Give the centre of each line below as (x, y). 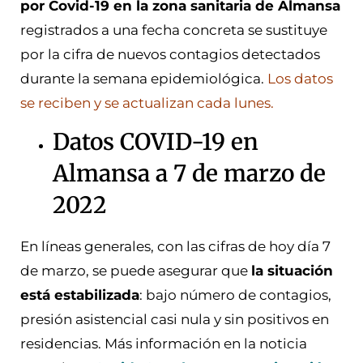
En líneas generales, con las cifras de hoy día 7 (175, 247)
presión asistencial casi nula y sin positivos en (175, 320)
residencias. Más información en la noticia (164, 344)
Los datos (300, 78)
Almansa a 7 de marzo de (189, 174)
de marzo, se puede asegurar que (136, 271)
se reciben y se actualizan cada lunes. (147, 102)
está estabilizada (80, 295)
